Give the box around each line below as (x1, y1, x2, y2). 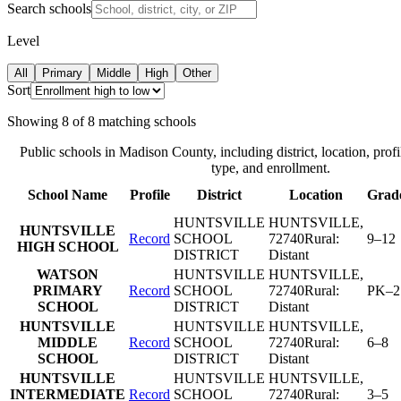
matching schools (98, 113, 196, 129)
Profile (129, 186, 170, 202)
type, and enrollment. (211, 159, 330, 175)
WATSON (37, 266, 98, 282)
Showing (7, 113, 58, 129)
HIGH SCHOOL (16, 238, 119, 254)
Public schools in (20, 143, 119, 159)
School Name (28, 186, 107, 202)
